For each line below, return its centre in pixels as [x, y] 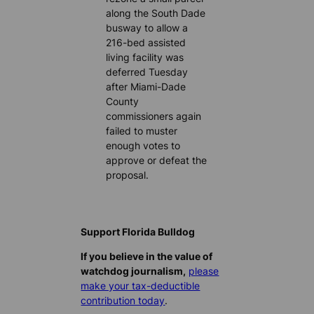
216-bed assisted [146, 42]
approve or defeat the [157, 160]
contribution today [123, 301]
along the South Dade [156, 13]
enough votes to [143, 145]
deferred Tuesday [147, 71]
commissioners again [154, 116]
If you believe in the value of [147, 257]
